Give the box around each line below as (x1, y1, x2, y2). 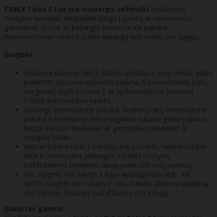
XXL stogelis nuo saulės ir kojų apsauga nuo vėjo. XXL (24, 170, 192, 179)
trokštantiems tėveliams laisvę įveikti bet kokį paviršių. (24, 160, 193, 170)
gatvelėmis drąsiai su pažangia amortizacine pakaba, (4, 22, 169, 32)
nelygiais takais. (24, 133, 72, 142)
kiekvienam (149, 4, 186, 14)
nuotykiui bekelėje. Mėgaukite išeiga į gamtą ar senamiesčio (4, 13, 192, 23)
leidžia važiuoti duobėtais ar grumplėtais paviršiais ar (24, 124, 188, 133)
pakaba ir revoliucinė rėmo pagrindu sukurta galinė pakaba (24, 114, 206, 124)
